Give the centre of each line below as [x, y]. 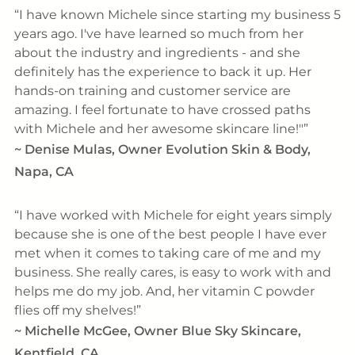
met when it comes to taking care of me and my [167, 253]
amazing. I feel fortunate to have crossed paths [162, 110]
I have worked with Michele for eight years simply [175, 215]
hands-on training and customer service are [152, 91]
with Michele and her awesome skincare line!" [158, 129]
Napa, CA [44, 172]
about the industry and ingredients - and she [157, 53]
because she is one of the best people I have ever [170, 234]
